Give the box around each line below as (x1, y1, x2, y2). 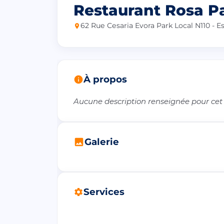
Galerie (84, 136, 119, 148)
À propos (83, 73, 127, 85)
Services (83, 186, 124, 198)
